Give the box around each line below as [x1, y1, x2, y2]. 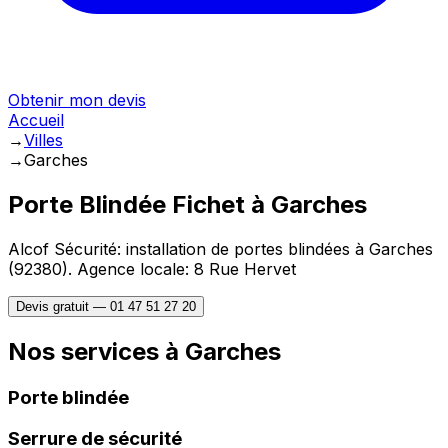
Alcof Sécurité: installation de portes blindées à [8, 238, 369, 259]
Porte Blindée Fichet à [8, 189, 271, 219]
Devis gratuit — [16, 298, 110, 314]
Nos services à [8, 336, 185, 366]
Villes [24, 130, 63, 150]
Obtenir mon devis [8, 90, 146, 110]
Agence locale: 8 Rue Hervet [72, 258, 296, 279]
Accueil [8, 110, 64, 130]
